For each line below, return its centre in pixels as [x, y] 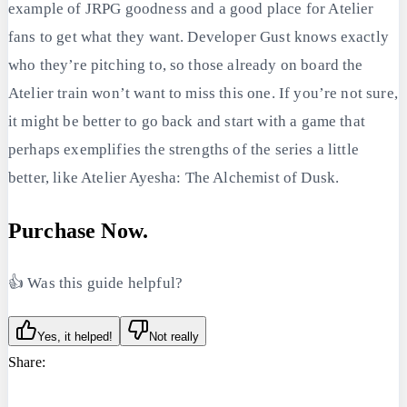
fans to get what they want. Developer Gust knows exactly [199, 36]
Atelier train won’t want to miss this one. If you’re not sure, [203, 93]
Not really [174, 337]
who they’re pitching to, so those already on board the [186, 65]
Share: [27, 362]
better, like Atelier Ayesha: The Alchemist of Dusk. [174, 177]
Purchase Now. [79, 231]
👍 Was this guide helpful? [95, 283]
